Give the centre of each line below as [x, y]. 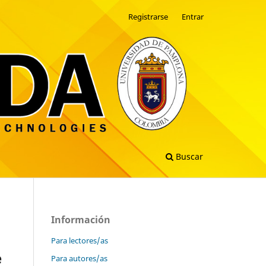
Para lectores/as [80, 240]
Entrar [192, 17]
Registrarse [148, 17]
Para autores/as [79, 258]
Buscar [188, 156]
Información [81, 220]
